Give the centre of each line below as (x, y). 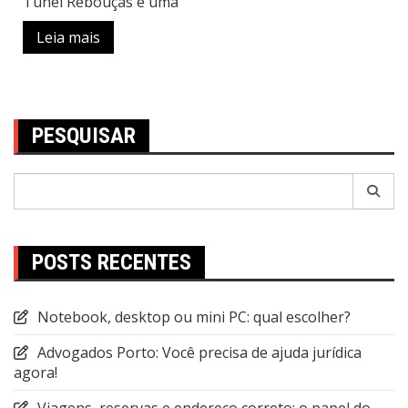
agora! (36, 373)
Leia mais (68, 38)
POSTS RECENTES (112, 263)
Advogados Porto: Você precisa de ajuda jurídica (199, 353)
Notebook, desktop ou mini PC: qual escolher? (194, 317)
